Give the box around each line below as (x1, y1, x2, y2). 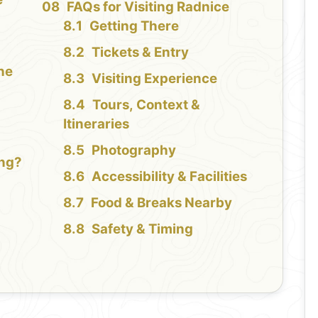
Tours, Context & (92, 96, 200, 113)
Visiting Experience (91, 70, 217, 87)
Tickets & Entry (91, 43, 189, 60)
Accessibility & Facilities (91, 168, 247, 185)
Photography (91, 141, 176, 158)
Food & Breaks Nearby (90, 194, 232, 211)
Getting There (89, 17, 179, 34)
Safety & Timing (91, 220, 193, 237)
